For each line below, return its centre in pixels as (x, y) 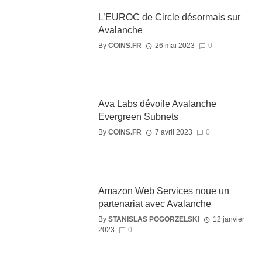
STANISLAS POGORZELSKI (154, 219)
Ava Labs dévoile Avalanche (157, 104)
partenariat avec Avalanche (154, 204)
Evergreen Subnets (138, 117)
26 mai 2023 (175, 45)
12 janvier (228, 219)
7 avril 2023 (173, 132)
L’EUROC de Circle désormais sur (169, 17)
